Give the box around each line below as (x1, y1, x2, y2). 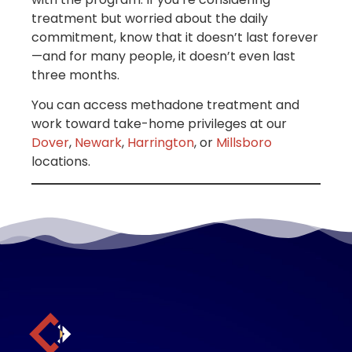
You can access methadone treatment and (31, 96, 299, 115)
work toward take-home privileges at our (31, 115, 287, 134)
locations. (31, 152, 90, 171)
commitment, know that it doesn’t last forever (31, 27, 318, 46)
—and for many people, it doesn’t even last (31, 46, 295, 65)
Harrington (127, 134, 194, 152)
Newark (75, 134, 122, 152)
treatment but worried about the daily (31, 9, 268, 27)
